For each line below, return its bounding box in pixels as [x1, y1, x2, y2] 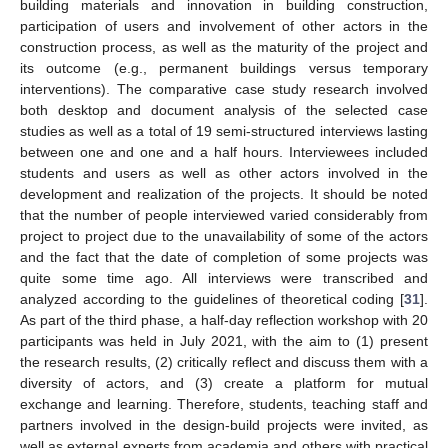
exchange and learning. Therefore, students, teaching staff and [20, 395, 428, 412]
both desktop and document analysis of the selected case [20, 101, 428, 118]
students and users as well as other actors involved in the [20, 164, 428, 181]
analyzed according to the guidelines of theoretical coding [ [20, 290, 404, 307]
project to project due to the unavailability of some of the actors [20, 227, 428, 244]
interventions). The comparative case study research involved [20, 80, 428, 97]
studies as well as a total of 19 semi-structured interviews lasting [20, 122, 428, 139]
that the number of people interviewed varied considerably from [20, 206, 428, 223]
